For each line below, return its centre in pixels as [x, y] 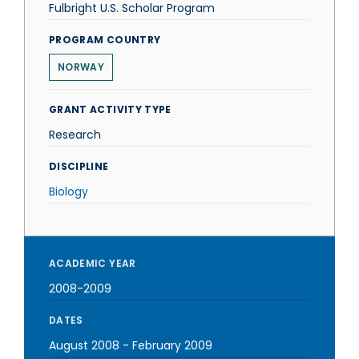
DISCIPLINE [79, 166]
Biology [69, 192]
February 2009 [172, 345]
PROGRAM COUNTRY [105, 40]
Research [75, 135]
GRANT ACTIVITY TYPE [110, 109]
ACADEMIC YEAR [93, 263]
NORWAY [81, 67]
